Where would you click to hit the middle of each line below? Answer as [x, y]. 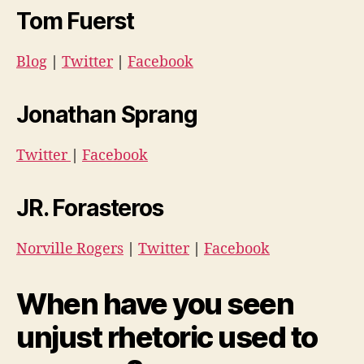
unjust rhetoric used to [167, 338]
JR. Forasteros [90, 208]
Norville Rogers [70, 249]
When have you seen [155, 304]
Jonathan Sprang [107, 115]
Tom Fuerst [75, 22]
